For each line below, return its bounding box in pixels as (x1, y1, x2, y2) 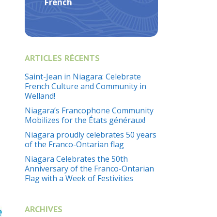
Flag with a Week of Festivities (25, 173, 133, 184)
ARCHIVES (25, 203, 62, 215)
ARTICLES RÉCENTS (25, 52, 100, 63)
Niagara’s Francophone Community (25, 105, 154, 116)
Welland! (25, 91, 55, 101)
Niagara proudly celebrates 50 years (25, 129, 156, 140)
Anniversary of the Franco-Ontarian (25, 163, 154, 174)
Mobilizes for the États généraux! (25, 115, 145, 125)
